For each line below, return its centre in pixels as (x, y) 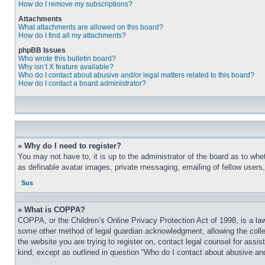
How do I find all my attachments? (72, 35)
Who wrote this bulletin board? (67, 59)
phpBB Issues (42, 50)
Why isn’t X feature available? (66, 67)
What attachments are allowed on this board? (91, 27)
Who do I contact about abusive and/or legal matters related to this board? (136, 75)
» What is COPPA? (51, 210)
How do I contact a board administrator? (82, 83)
